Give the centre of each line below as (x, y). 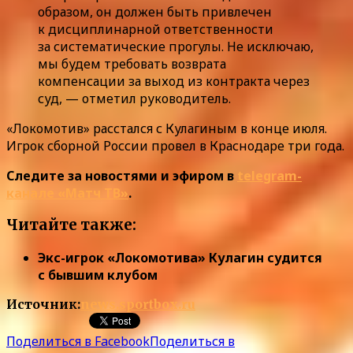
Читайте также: (71, 225)
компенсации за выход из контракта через (174, 81)
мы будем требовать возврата (132, 63)
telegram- (269, 175)
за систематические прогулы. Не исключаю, (176, 46)
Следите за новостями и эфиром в (122, 175)
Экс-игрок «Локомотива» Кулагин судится (180, 258)
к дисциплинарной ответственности (156, 29)
